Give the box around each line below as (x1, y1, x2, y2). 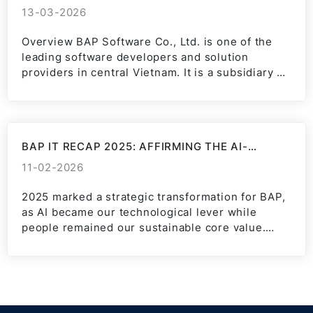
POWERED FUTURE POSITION (22, 152, 187, 166)
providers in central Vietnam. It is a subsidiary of (22, 66, 288, 79)
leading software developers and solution (22, 50, 249, 64)
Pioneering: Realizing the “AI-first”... (22, 236, 221, 249)
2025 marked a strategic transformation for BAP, (22, 190, 286, 203)
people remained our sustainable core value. (22, 221, 266, 234)
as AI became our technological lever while (22, 205, 257, 219)
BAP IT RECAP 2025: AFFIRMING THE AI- (22, 140, 248, 153)
